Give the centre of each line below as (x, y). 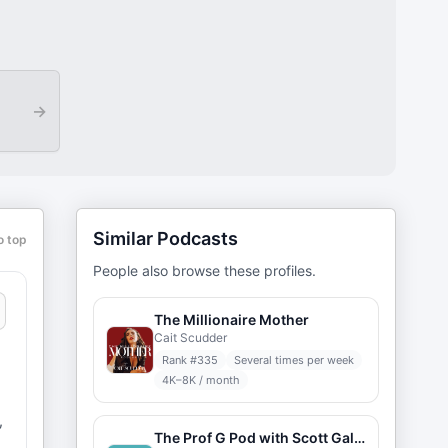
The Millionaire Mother (231, 319)
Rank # (179, 360)
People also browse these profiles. (204, 270)
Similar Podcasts (165, 238)
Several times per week (294, 360)
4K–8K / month (201, 380)
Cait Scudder (190, 337)
